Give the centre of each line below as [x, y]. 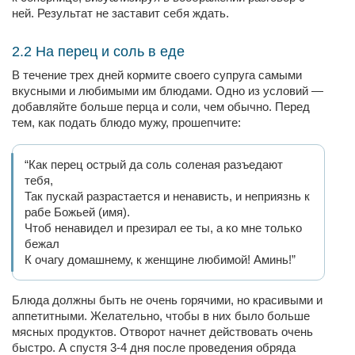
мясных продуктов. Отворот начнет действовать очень [162, 332]
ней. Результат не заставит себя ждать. [120, 13]
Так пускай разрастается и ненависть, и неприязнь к [167, 196]
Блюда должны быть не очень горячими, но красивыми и [167, 300]
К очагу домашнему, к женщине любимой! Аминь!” [160, 260]
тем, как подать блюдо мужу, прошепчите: [128, 122]
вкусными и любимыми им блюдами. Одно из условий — [168, 91]
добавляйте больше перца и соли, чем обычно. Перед [161, 107]
